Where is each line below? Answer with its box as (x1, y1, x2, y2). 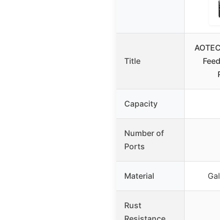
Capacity (124, 98, 158, 109)
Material (124, 170, 154, 181)
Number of (124, 128, 164, 138)
